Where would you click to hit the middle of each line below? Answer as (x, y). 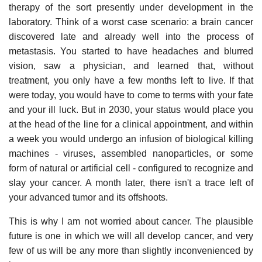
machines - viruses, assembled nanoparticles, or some (131, 153)
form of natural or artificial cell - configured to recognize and (131, 168)
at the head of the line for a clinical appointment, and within (131, 124)
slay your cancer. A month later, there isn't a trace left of (131, 182)
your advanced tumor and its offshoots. (88, 197)
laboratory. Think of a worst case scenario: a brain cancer (131, 22)
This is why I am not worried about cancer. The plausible (131, 221)
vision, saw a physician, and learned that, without (131, 65)
